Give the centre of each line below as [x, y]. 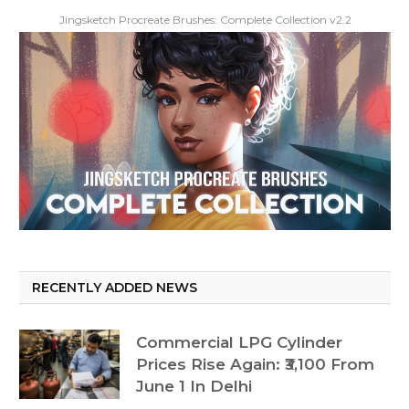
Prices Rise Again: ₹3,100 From [255, 365]
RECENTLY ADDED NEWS [115, 288]
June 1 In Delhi [194, 387]
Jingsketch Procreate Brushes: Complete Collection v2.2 [205, 19]
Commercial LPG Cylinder [239, 343]
